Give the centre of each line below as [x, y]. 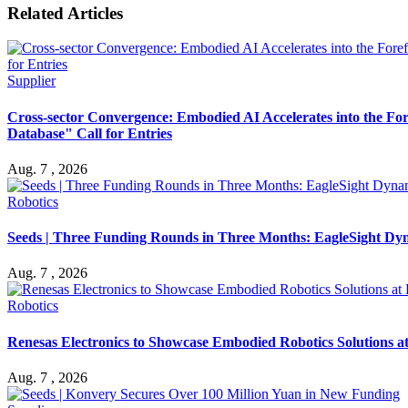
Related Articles [65, 13]
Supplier [31, 81]
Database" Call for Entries [90, 133]
